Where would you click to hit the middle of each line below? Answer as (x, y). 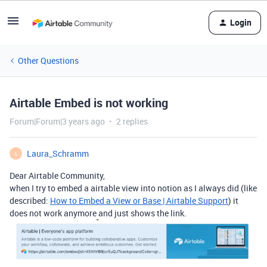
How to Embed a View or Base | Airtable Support (139, 201)
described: (30, 201)
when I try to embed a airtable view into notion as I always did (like (133, 188)
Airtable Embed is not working (89, 103)
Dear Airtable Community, (57, 176)
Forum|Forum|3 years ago (57, 121)
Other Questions (48, 60)
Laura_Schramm (58, 153)
